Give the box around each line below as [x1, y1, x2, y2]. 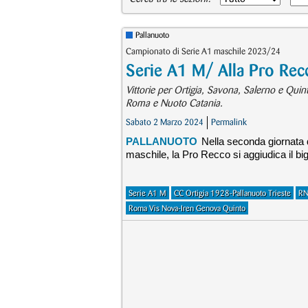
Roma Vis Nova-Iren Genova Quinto [129, 205, 245, 212]
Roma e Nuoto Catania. [126, 99, 223, 109]
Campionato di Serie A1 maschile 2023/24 [126, 47, 280, 56]
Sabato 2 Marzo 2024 [126, 118, 203, 126]
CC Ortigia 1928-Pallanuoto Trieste [174, 190, 291, 197]
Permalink [211, 118, 247, 126]
